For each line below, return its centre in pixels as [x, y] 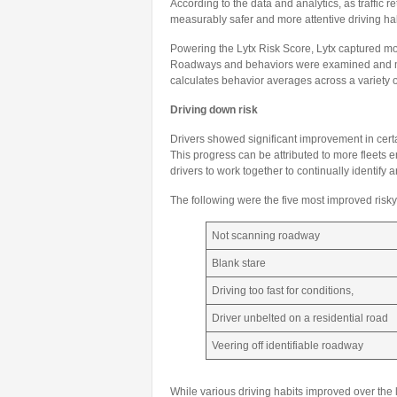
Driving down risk [214, 110]
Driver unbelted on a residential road [300, 318]
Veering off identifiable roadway [288, 346]
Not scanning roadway [266, 236]
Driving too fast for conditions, [283, 291]
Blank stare [239, 263]
